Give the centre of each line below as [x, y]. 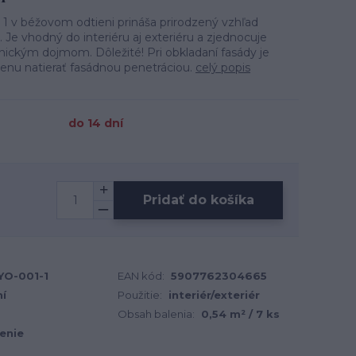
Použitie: [140, 295]
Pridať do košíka [198, 199]
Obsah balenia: [156, 314]
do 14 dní [96, 123]
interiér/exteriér [214, 295]
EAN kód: [141, 276]
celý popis [223, 68]
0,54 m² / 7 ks [240, 314]
